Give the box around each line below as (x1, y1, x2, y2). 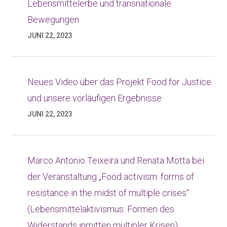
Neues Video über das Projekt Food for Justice (27, 77, 211, 87)
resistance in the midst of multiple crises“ (27, 187, 189, 198)
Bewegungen (27, 14, 79, 25)
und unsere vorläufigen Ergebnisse (27, 93, 162, 103)
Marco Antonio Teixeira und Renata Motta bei (27, 155, 204, 166)
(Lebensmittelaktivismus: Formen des (27, 204, 174, 214)
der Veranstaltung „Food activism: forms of (27, 171, 194, 182)
